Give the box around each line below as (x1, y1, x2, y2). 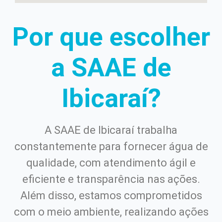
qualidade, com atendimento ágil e (26, 156, 196, 169)
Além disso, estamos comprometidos (20, 189, 202, 202)
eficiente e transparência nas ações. (22, 172, 200, 185)
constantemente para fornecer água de (14, 140, 208, 153)
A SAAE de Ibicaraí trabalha (45, 123, 177, 136)
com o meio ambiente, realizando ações (13, 205, 209, 218)
